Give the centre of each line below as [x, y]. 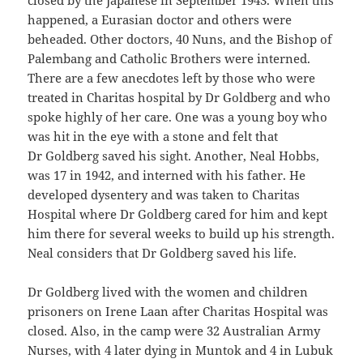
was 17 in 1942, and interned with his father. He [167, 175]
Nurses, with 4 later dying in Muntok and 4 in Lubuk [181, 350]
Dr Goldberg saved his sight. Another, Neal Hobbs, [174, 156]
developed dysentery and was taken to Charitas [164, 195]
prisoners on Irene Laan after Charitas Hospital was [178, 312]
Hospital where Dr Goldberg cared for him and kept [178, 214]
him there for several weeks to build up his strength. [181, 234]
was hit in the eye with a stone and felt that [153, 137]
